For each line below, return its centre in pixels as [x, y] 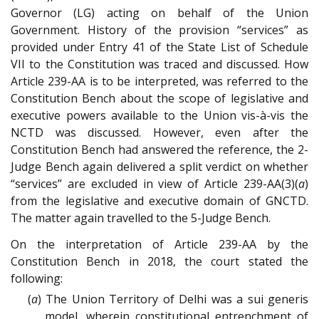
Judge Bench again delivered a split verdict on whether [159, 167]
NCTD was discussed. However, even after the [159, 133]
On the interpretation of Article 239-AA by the [159, 244]
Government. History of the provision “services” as [159, 30]
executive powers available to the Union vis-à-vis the [159, 116]
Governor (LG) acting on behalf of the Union [159, 13]
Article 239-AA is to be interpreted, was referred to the [159, 82]
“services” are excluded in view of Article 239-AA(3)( [155, 184]
